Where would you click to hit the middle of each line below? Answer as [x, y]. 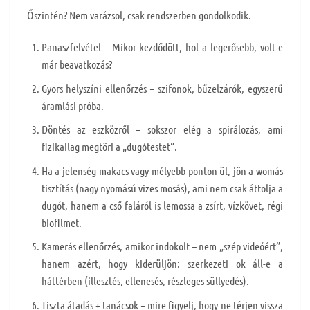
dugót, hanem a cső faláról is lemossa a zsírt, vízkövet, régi [162, 205]
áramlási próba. [72, 105]
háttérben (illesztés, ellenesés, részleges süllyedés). [145, 281]
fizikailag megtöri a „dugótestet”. [109, 147]
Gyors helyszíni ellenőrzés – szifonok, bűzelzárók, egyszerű [162, 88]
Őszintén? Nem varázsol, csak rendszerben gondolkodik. [139, 15]
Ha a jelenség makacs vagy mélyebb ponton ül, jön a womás [162, 170]
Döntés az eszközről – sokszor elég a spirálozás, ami [162, 129]
